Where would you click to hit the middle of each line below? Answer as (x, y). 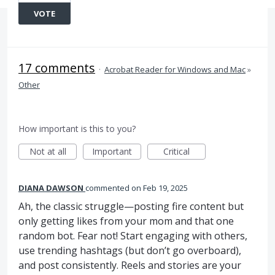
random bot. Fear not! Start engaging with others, (133, 236)
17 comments (57, 68)
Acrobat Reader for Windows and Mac (175, 69)
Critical (176, 151)
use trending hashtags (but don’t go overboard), (130, 250)
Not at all (48, 151)
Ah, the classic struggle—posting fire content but (131, 206)
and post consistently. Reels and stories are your (130, 265)
